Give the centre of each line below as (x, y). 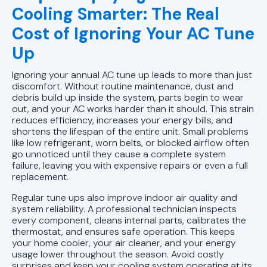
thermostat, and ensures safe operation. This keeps (123, 231)
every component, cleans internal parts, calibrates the (129, 220)
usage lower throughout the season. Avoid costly (118, 254)
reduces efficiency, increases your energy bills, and (122, 120)
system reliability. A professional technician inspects (124, 209)
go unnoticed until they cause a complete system (119, 154)
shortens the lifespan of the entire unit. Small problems (130, 131)
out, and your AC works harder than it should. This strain (133, 108)
